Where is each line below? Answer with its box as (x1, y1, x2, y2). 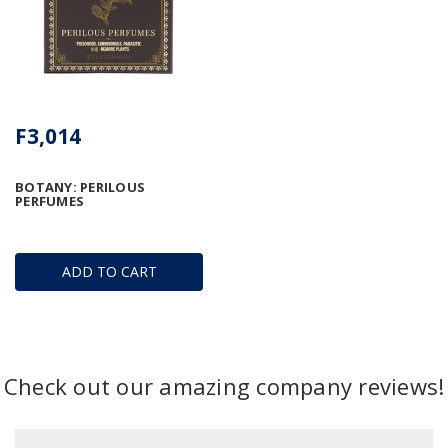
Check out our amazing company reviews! (3, 370, 445, 401)
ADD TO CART (61, 261, 157, 281)
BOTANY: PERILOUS (15, 177, 145, 196)
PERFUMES (15, 191, 84, 210)
